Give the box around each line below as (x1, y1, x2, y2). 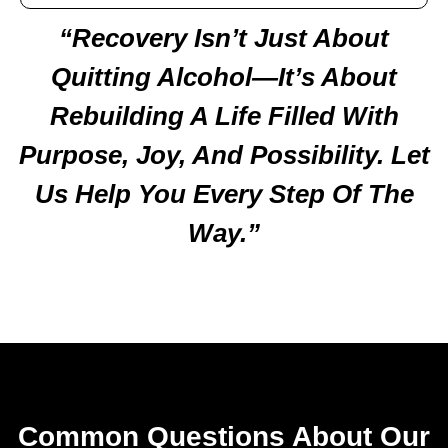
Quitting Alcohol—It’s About (51, 61, 397, 92)
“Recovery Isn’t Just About (59, 22, 389, 53)
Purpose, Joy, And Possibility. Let (18, 139, 430, 170)
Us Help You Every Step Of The (34, 178, 414, 209)
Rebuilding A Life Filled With (49, 100, 399, 131)
